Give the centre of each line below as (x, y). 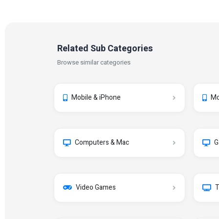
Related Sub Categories (105, 49)
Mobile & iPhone (96, 98)
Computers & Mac (102, 142)
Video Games (96, 187)
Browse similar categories (94, 62)
